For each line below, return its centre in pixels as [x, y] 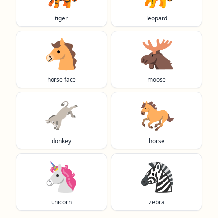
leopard [157, 18]
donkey [61, 141]
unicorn [61, 202]
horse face [61, 80]
